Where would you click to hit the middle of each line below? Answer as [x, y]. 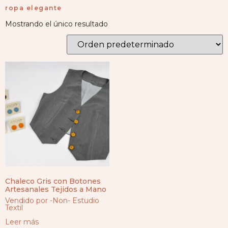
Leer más [22, 222]
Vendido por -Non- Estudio [52, 200]
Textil [14, 207]
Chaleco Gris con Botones [53, 181]
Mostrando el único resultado [56, 24]
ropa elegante [34, 8]
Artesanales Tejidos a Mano [56, 189]
